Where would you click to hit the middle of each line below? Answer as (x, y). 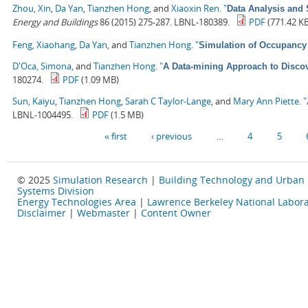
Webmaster (103, 213)
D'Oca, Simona (42, 66)
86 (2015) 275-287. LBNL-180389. (164, 22)
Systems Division (56, 191)
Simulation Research (100, 180)
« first (115, 136)
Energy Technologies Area (77, 202)
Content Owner (176, 213)
